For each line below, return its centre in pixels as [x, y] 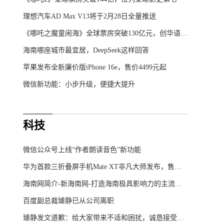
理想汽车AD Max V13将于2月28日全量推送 [89, 16]
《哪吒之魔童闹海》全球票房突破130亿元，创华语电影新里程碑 [184, 33]
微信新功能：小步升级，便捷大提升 [79, 84]
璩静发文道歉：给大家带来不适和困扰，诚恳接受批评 [180, 218]
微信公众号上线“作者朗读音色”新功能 [82, 150]
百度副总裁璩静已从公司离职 [68, 201]
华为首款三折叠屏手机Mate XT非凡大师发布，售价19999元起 [178, 167]
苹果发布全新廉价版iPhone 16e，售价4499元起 [95, 67]
